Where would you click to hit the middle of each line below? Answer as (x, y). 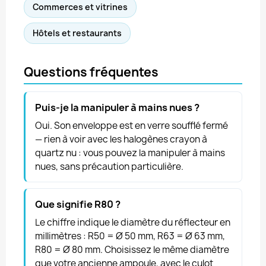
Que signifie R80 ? (78, 204)
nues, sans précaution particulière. (109, 167)
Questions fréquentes (91, 72)
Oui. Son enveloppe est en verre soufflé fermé (132, 126)
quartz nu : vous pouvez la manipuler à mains (130, 153)
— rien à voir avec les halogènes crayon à (121, 139)
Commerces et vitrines (80, 7)
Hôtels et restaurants (77, 33)
